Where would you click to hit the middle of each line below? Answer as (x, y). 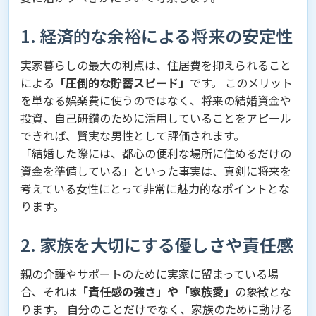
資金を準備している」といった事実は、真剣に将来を (156, 171)
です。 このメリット (241, 83)
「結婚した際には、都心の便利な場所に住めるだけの (156, 153)
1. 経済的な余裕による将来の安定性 (157, 36)
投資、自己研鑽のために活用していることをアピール (156, 118)
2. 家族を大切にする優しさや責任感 (157, 245)
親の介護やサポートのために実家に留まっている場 (150, 274)
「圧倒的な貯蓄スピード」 (122, 83)
